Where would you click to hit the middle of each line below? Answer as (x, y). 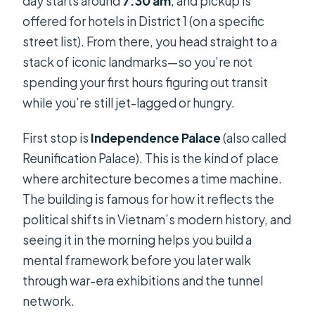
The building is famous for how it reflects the (149, 199)
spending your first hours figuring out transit (146, 83)
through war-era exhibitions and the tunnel (143, 281)
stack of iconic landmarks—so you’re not (138, 62)
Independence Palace (156, 138)
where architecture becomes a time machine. (153, 179)
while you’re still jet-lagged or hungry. (129, 103)
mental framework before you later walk (137, 261)
